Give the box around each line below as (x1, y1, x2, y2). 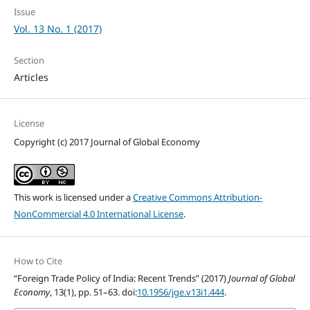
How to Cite (13, 254, 62, 267)
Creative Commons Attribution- (132, 190, 262, 203)
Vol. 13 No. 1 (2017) (13, 21, 102, 35)
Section (13, 53, 44, 66)
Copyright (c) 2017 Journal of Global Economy (13, 135, 200, 148)
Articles (13, 70, 48, 84)
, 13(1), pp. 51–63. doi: (49, 285, 137, 298)
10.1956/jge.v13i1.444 (136, 285, 224, 298)
